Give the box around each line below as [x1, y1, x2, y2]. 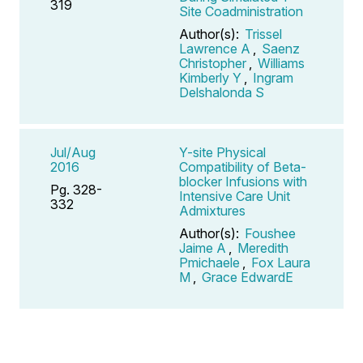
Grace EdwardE [202, 268, 293, 285]
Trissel [245, 25, 282, 42]
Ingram [253, 69, 293, 86]
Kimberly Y [179, 69, 241, 86]
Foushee [245, 224, 296, 241]
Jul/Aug [50, 143, 96, 160]
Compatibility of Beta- [179, 158, 306, 175]
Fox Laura [251, 254, 310, 271]
